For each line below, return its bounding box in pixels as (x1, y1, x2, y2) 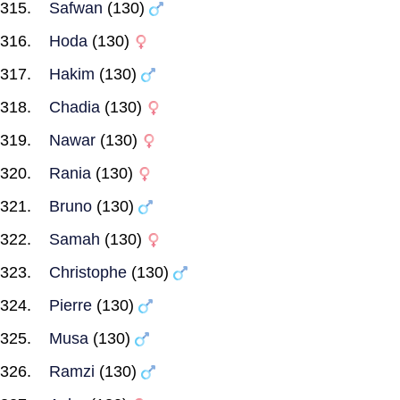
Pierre (49, 296, 92, 314)
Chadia (49, 98, 100, 116)
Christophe (49, 263, 127, 281)
